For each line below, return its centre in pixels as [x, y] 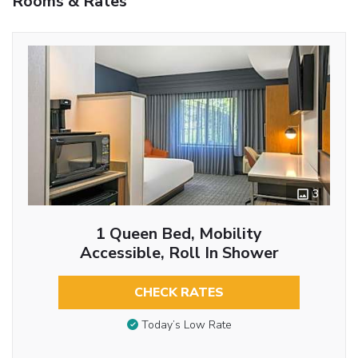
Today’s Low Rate [186, 325]
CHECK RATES [179, 292]
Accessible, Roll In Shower [179, 253]
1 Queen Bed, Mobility [179, 233]
